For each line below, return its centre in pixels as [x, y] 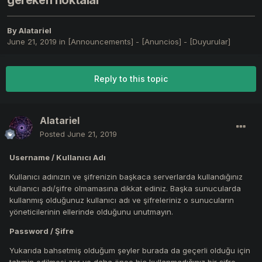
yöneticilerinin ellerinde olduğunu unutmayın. [91, 212]
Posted [54, 134]
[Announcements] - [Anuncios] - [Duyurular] [149, 42]
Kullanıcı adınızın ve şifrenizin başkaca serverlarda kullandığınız [126, 177]
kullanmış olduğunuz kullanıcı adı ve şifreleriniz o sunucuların [122, 200]
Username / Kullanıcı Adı [58, 158]
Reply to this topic [131, 79]
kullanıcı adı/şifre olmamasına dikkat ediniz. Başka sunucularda [125, 189]
